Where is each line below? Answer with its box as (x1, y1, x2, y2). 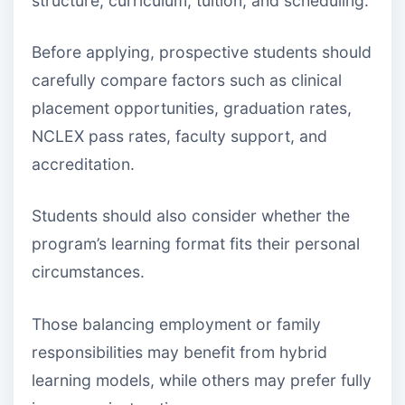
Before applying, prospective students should (32, 42, 372, 62)
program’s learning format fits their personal (32, 234, 360, 254)
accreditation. (32, 155, 135, 174)
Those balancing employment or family (32, 314, 321, 334)
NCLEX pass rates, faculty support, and (32, 127, 327, 146)
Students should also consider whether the (32, 206, 350, 226)
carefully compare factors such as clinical (32, 71, 342, 90)
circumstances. (32, 262, 145, 282)
